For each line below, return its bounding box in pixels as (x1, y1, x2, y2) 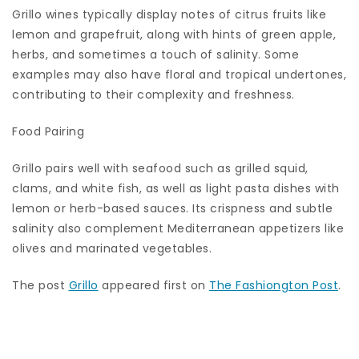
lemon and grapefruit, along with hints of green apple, (12, 26, 336, 42)
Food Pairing (12, 123, 84, 139)
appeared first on (98, 276, 209, 293)
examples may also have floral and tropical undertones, (12, 66, 346, 83)
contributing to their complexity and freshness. (12, 86, 295, 103)
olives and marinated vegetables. (12, 240, 212, 256)
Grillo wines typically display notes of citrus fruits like (12, 6, 326, 22)
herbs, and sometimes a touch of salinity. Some (12, 46, 299, 63)
